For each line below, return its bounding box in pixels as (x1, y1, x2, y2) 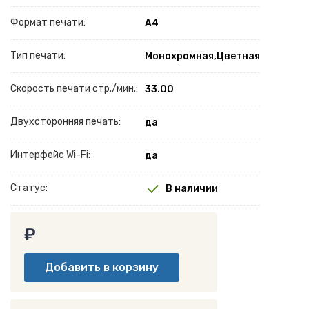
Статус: (10, 181, 48, 194)
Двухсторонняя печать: (10, 115, 121, 128)
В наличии (166, 182, 218, 195)
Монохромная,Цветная (145, 50, 260, 62)
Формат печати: (10, 16, 86, 28)
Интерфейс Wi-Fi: (10, 148, 90, 161)
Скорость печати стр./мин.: (10, 82, 138, 94)
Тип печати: (10, 49, 66, 61)
